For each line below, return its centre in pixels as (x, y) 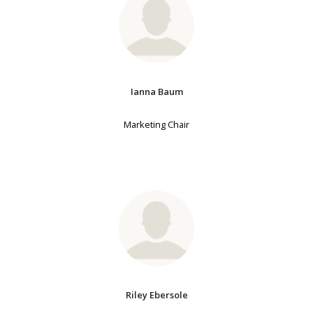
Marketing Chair (156, 124)
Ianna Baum (156, 92)
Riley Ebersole (156, 295)
